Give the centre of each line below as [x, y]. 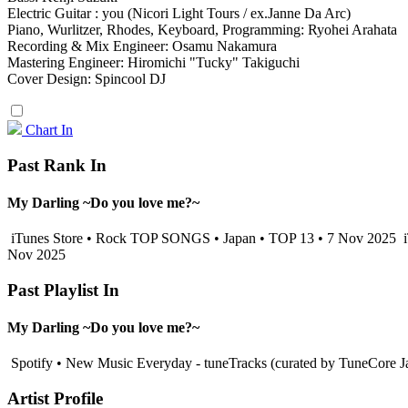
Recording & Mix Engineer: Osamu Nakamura [142, 46]
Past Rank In [57, 165]
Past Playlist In [63, 290]
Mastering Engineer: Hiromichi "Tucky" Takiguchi [153, 62]
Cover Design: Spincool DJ [87, 78]
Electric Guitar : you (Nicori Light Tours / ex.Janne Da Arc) [179, 13]
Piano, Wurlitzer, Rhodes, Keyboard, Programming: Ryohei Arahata [202, 29]
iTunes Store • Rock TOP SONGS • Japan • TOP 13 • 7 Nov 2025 [204, 239]
